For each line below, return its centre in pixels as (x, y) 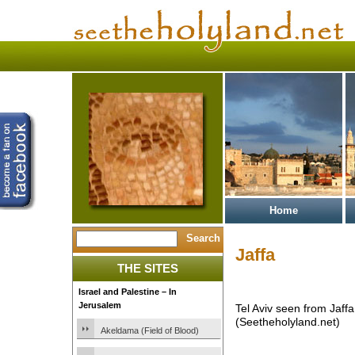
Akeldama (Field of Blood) (150, 330)
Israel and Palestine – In (128, 292)
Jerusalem (100, 305)
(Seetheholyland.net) (288, 322)
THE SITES (148, 268)
